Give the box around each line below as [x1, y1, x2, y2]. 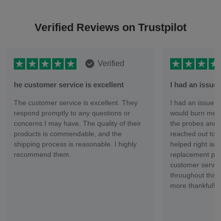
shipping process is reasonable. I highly [14, 140, 137, 148]
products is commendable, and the [14, 130, 122, 138]
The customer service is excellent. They [14, 99, 138, 107]
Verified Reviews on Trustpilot [35, 21, 186, 34]
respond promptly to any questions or [14, 109, 131, 117]
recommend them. [14, 150, 72, 159]
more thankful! [170, 182, 216, 190]
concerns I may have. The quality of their [14, 119, 142, 128]
